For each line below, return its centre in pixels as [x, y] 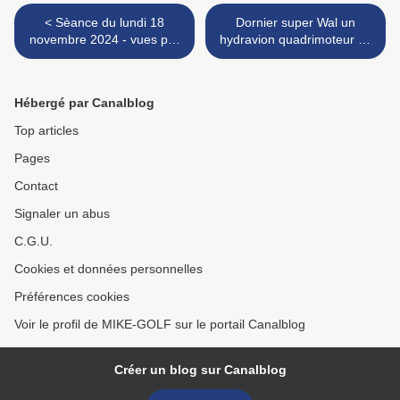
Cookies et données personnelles [108, 269]
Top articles [46, 131]
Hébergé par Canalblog [84, 103]
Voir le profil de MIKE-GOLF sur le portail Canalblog [160, 325]
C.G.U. [33, 242]
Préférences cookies [72, 297]
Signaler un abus [62, 214]
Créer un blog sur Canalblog [200, 370]
